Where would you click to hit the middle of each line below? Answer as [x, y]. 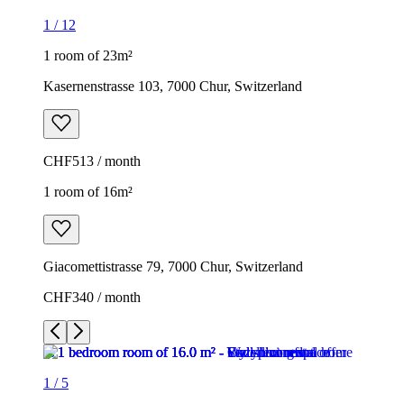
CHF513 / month [92, 161]
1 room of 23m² [88, 55]
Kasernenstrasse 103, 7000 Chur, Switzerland [173, 86]
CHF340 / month [92, 297]
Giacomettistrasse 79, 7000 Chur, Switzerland [173, 266]
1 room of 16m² [88, 191]
